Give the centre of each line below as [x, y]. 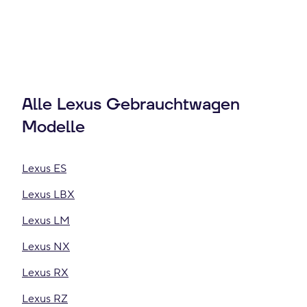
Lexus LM [46, 221]
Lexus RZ [45, 299]
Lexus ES [44, 169]
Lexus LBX [48, 195]
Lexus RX [45, 273]
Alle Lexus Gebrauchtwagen [131, 105]
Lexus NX [46, 247]
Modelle [53, 127]
